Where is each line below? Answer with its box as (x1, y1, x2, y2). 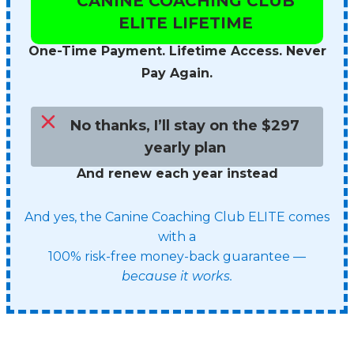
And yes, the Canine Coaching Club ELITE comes (24, 209, 330, 224)
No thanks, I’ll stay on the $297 (70, 117, 300, 134)
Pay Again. (141, 66, 213, 81)
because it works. (122, 269, 232, 284)
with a (158, 229, 196, 244)
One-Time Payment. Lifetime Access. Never (28, 43, 326, 58)
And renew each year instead (76, 166, 278, 181)
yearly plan (144, 139, 226, 156)
